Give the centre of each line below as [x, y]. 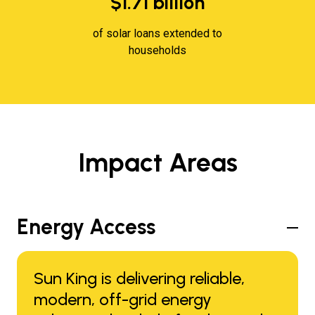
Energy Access [86, 227]
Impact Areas [157, 162]
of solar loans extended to [157, 33]
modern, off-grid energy [123, 299]
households [157, 50]
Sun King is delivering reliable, [139, 278]
